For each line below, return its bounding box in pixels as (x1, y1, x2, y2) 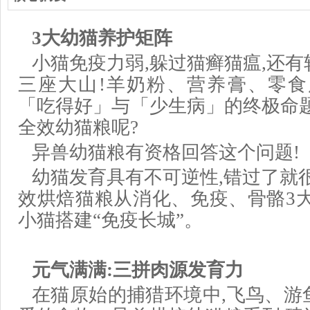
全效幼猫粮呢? (18, 117, 138, 138)
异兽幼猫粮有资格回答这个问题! (32, 142, 300, 163)
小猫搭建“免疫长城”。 (18, 210, 203, 230)
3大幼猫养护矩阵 (32, 28, 172, 48)
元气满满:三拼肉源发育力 (32, 259, 244, 280)
